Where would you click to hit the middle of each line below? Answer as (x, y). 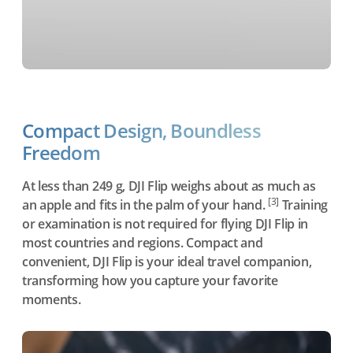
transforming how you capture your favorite (150, 281)
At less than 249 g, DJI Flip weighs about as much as (169, 186)
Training (303, 205)
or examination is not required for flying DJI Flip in (165, 224)
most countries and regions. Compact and (143, 243)
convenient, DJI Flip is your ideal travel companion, (167, 262)
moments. (52, 300)
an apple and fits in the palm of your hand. (145, 205)
